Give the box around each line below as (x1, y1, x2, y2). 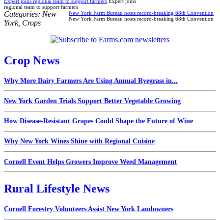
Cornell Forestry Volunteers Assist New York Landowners (4, 205, 173, 213)
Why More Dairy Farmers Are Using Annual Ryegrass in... (4, 77, 178, 84)
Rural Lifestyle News (4, 182, 110, 195)
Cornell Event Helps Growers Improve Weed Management (4, 158, 177, 165)
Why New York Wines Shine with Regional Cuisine (4, 137, 155, 145)
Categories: (4, 9, 42, 18)
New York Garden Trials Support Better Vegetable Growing (4, 97, 181, 105)
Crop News (4, 54, 59, 67)
